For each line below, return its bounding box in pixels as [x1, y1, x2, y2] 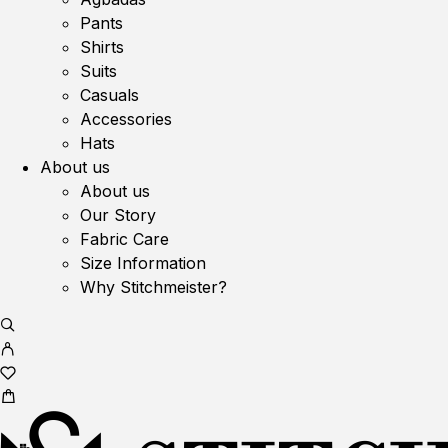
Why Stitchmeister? [80, 277, 227, 297]
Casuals [80, 85, 139, 105]
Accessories [80, 109, 172, 129]
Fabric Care [80, 229, 169, 249]
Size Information [80, 253, 206, 273]
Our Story [80, 205, 156, 225]
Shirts [80, 37, 124, 57]
